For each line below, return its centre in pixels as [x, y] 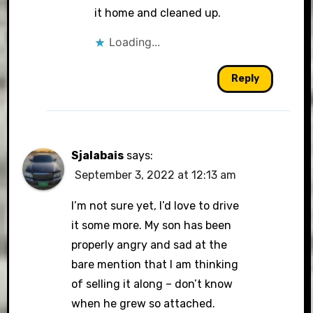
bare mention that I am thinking [155, 265]
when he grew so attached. [144, 304]
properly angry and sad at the [150, 245]
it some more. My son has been [152, 226]
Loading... [134, 42]
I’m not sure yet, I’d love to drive [155, 206]
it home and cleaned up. [157, 13]
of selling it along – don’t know [152, 284]
